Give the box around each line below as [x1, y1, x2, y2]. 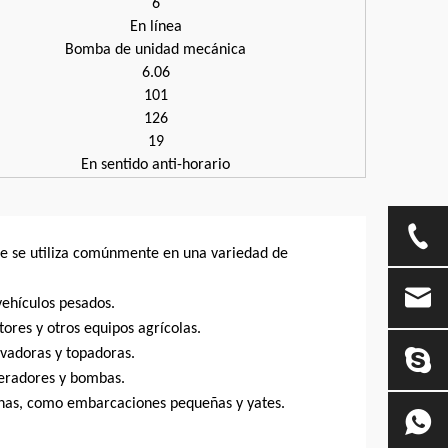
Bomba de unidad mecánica [65, 42, 246, 59]
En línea [129, 19, 182, 36]
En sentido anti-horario [81, 157, 230, 174]
